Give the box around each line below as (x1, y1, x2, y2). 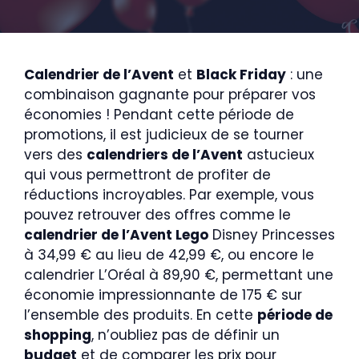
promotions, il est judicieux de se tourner (24, 125, 304, 144)
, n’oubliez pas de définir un (91, 325, 280, 345)
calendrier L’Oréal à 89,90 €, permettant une (24, 265, 333, 284)
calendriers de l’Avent (87, 145, 243, 164)
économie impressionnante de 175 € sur (24, 285, 302, 305)
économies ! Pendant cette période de (24, 105, 294, 124)
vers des (24, 145, 87, 164)
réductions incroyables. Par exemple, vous (24, 185, 314, 204)
